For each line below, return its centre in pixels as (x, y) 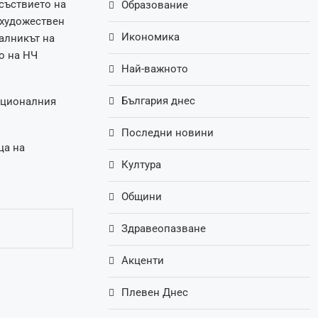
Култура (142, 165)
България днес (159, 101)
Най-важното (155, 69)
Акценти (143, 261)
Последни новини (168, 133)
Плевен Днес (155, 293)
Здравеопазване (164, 229)
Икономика (151, 37)
